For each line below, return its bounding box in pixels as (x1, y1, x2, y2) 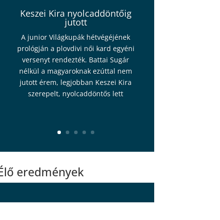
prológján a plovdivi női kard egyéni (17, 44, 135, 54)
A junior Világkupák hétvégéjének (21, 32, 131, 42)
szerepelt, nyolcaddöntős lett (28, 89, 124, 99)
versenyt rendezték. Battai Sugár (22, 55, 130, 65)
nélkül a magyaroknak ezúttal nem (19, 66, 133, 76)
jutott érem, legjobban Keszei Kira (20, 78, 132, 87)
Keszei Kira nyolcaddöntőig (20, 7, 132, 20)
